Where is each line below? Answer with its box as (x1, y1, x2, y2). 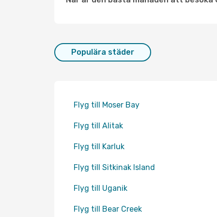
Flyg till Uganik (74, 184, 127, 193)
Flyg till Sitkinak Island (74, 163, 155, 172)
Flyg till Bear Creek (74, 204, 142, 214)
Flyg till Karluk (74, 142, 124, 151)
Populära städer (71, 47, 134, 57)
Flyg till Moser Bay (74, 100, 139, 109)
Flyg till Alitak (74, 121, 123, 130)
